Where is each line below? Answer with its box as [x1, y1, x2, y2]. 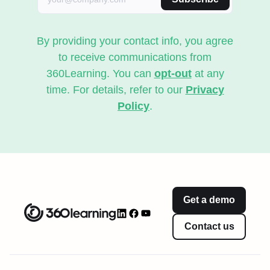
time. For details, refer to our [46, 83, 186, 96]
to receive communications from [58, 51, 212, 63]
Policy [118, 99, 149, 112]
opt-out [154, 67, 192, 80]
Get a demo [183, 194, 235, 205]
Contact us [184, 221, 234, 231]
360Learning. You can [46, 67, 154, 80]
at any [191, 67, 224, 80]
